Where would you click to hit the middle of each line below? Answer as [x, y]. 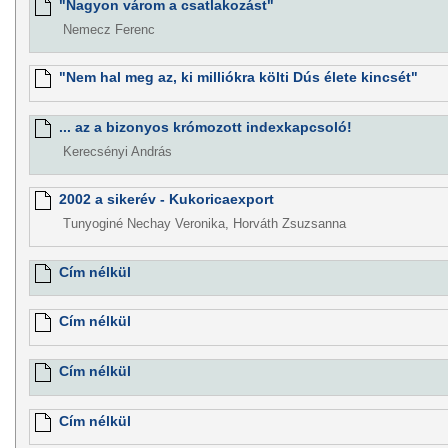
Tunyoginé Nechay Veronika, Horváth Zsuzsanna [204, 224]
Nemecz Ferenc [108, 30]
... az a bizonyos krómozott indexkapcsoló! [205, 127]
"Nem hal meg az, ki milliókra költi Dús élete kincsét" [238, 77]
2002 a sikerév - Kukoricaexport [166, 199]
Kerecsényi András [117, 152]
